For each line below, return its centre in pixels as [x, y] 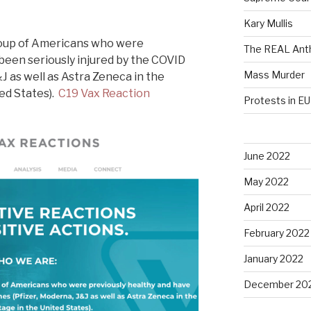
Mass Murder [274, 74]
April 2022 [266, 207]
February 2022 [276, 233]
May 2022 [266, 181]
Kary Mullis [268, 23]
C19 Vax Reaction [104, 94]
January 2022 [273, 258]
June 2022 [267, 155]
